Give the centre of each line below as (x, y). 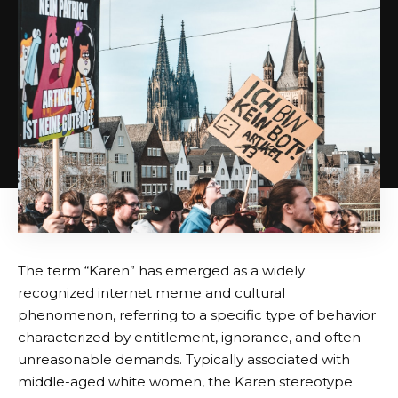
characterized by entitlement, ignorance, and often (189, 338)
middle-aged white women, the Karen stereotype (185, 382)
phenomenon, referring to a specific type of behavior (197, 315)
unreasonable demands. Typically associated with (184, 360)
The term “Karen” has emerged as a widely (161, 271)
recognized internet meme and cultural (151, 293)
